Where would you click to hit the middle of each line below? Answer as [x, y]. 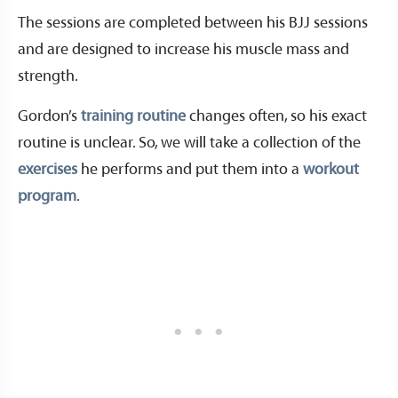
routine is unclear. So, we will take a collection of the [189, 143]
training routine [133, 116]
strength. [50, 76]
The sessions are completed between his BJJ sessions [193, 23]
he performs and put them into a [190, 169]
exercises [48, 169]
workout [331, 169]
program [47, 196]
